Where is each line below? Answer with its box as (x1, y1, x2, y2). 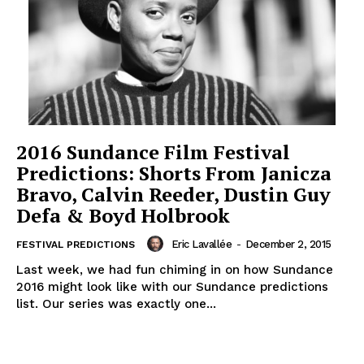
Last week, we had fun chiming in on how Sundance (16, 262, 333, 278)
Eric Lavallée (171, 237, 232, 250)
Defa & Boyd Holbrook (16, 202, 230, 229)
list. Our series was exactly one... (16, 297, 216, 312)
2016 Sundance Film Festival (16, 139, 290, 166)
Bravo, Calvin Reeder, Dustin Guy (16, 181, 331, 208)
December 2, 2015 (245, 237, 331, 250)
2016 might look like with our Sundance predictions (16, 279, 328, 295)
